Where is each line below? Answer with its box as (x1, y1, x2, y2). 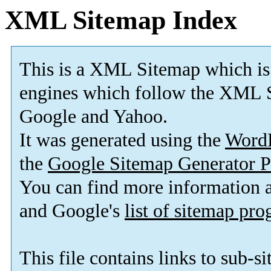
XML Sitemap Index (5, 5, 237, 35)
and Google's (19, 200, 125, 222)
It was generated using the (19, 129, 225, 151)
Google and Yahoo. (19, 106, 168, 128)
